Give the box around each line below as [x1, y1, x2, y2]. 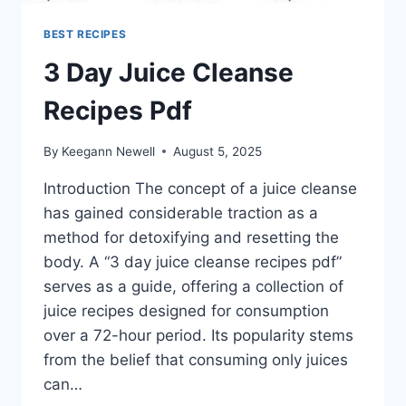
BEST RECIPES [43, 27, 127, 42]
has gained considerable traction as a [43, 203, 318, 222]
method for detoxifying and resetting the [43, 227, 339, 246]
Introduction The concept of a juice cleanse [43, 179, 357, 198]
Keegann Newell [62, 143, 156, 159]
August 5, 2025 [173, 143, 263, 159]
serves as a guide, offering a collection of [43, 276, 343, 295]
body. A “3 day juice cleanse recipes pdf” [43, 252, 342, 271]
